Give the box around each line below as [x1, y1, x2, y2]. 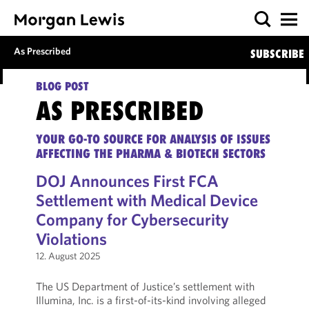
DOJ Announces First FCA [35, 170, 219, 191]
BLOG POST [35, 79, 89, 93]
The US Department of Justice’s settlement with [35, 279, 255, 293]
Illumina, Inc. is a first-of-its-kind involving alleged [35, 293, 266, 307]
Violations [35, 228, 107, 249]
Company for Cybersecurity [35, 209, 229, 230]
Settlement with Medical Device [35, 190, 258, 210]
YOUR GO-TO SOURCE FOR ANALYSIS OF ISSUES [35, 132, 270, 146]
